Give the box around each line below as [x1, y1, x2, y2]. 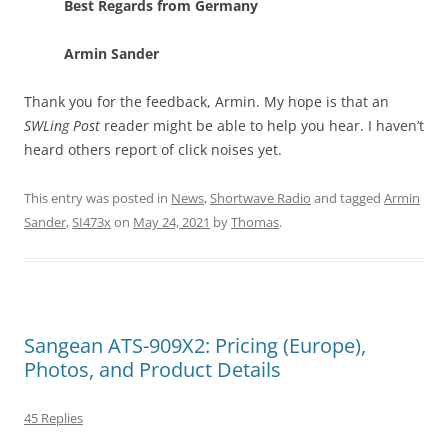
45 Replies [24, 408, 83, 427]
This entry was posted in [24, 188, 171, 207]
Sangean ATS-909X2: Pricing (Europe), [24, 331, 366, 359]
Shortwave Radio [210, 188, 311, 207]
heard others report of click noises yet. [24, 139, 282, 159]
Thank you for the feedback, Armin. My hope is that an [24, 91, 389, 111]
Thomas [231, 212, 279, 231]
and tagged [311, 188, 384, 207]
